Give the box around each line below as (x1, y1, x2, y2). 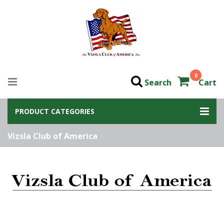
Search (144, 77, 171, 88)
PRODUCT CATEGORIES (15, 106, 94, 116)
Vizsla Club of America (7, 130, 97, 141)
